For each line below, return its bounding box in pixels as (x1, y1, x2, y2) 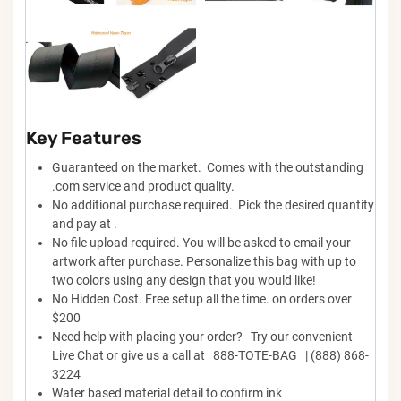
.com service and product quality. (51, 178, 235, 193)
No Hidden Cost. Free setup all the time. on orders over (51, 291, 352, 306)
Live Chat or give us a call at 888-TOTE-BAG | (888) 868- (51, 347, 369, 363)
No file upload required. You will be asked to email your (51, 235, 351, 250)
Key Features (26, 126, 141, 149)
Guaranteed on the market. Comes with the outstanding (51, 159, 363, 175)
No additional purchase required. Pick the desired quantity (51, 197, 374, 212)
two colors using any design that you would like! (51, 272, 316, 287)
